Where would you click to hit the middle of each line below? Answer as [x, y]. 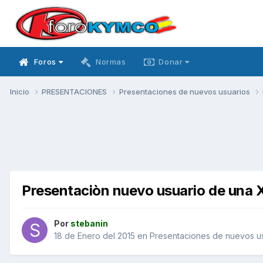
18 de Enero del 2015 [95, 236]
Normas [111, 62]
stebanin [89, 224]
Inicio [21, 91]
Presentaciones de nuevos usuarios [186, 91]
